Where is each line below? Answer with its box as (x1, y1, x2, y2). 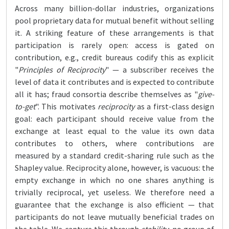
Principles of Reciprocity (18, 64, 105, 75)
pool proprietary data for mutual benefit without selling (15, 15, 214, 26)
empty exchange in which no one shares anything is (15, 175, 214, 185)
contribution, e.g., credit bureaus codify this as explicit (15, 52, 214, 62)
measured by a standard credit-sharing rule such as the (15, 150, 214, 161)
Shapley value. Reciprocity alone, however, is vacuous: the (15, 163, 214, 173)
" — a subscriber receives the (105, 64, 214, 75)
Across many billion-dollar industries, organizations (15, 3, 214, 13)
